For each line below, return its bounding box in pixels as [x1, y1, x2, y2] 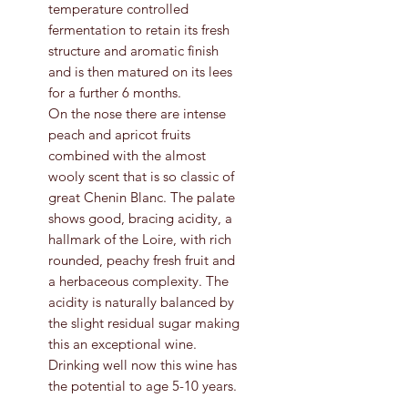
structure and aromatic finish [48, 41, 219, 59]
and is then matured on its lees [48, 62, 232, 80]
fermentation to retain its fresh [48, 20, 229, 38]
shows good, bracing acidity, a [48, 209, 232, 227]
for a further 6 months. [48, 83, 181, 101]
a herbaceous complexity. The [48, 271, 229, 290]
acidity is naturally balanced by [48, 292, 234, 311]
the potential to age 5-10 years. [48, 376, 237, 394]
